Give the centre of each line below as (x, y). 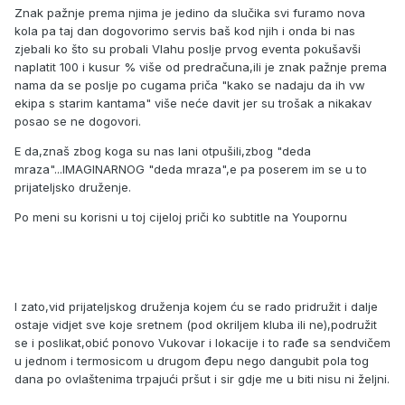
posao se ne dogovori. (78, 121)
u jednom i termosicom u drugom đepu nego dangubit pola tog (192, 360)
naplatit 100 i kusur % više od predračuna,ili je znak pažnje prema (201, 66)
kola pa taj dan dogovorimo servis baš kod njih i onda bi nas (185, 30)
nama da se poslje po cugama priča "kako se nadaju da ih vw (190, 85)
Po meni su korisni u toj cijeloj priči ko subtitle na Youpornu (181, 217)
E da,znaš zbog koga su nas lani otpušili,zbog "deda (163, 151)
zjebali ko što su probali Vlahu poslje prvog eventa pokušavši (188, 48)
